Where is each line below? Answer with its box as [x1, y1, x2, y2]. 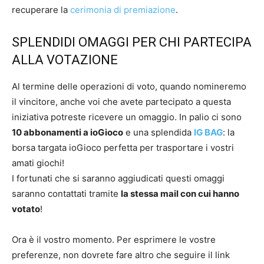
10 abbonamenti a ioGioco [12, 126, 123, 138]
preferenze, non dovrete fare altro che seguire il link [12, 249, 230, 260]
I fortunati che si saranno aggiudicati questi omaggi [12, 172, 225, 184]
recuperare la [12, 4, 70, 15]
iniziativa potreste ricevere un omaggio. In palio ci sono [12, 111, 242, 123]
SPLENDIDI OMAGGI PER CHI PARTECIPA [12, 34, 252, 49]
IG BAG [194, 126, 223, 138]
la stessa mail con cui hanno [121, 187, 239, 199]
